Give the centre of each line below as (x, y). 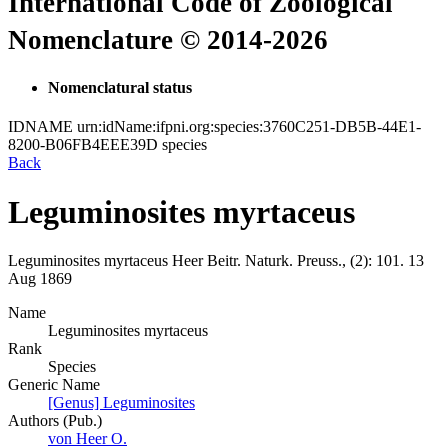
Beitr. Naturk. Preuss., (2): (289, 261)
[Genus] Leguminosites (121, 403)
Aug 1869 (40, 279)
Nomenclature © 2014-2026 (168, 40)
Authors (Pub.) (55, 421)
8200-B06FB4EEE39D (83, 145)
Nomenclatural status (120, 87)
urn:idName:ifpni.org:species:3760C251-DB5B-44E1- (249, 127)
